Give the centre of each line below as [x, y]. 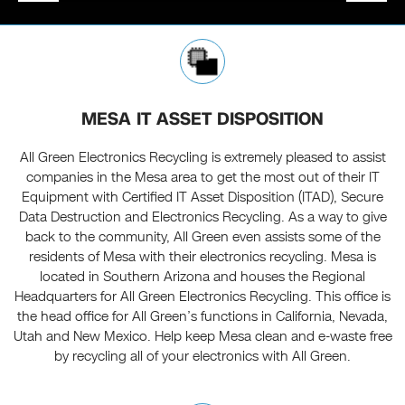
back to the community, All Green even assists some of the [202, 237]
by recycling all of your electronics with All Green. [202, 357]
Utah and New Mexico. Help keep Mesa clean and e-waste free [202, 337]
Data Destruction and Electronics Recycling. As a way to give [202, 217]
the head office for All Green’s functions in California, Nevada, [202, 317]
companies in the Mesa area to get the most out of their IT [202, 178]
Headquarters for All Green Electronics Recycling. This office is [202, 297]
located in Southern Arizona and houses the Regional [202, 277]
